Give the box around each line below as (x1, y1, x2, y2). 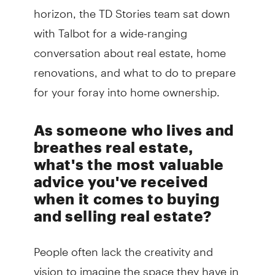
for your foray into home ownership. (33, 74, 220, 99)
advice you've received (33, 172, 208, 190)
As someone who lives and (33, 120, 234, 139)
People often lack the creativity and (33, 234, 213, 258)
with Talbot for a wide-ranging (33, 15, 187, 40)
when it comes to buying (33, 189, 220, 207)
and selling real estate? (33, 206, 212, 225)
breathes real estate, (33, 137, 193, 156)
